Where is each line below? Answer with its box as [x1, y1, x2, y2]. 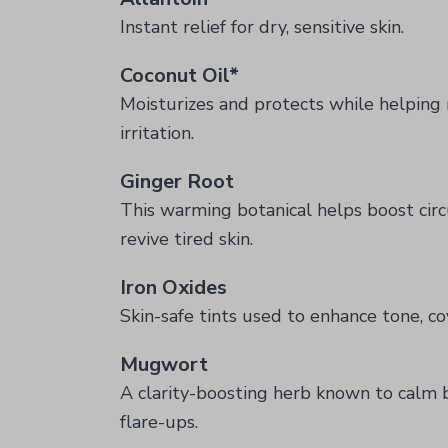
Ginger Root [120, 168, 234, 195]
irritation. [120, 121, 194, 145]
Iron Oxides [120, 274, 227, 301]
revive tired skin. [120, 227, 253, 251]
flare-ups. [120, 410, 198, 434]
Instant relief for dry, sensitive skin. [120, 15, 404, 39]
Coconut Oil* [120, 62, 239, 89]
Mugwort [120, 351, 208, 378]
